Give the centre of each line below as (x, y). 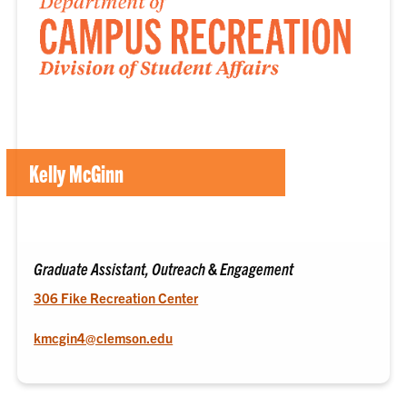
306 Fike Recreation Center (116, 297)
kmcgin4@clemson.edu (104, 337)
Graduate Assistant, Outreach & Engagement (164, 268)
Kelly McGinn (77, 173)
